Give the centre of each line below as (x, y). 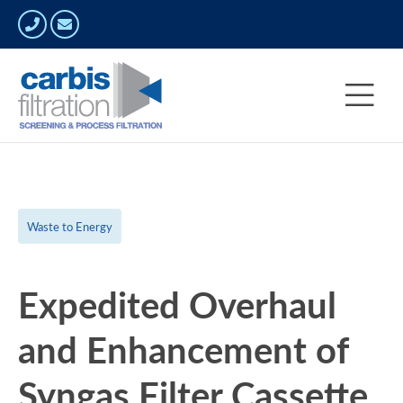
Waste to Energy (70, 227)
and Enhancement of (183, 349)
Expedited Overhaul (177, 304)
